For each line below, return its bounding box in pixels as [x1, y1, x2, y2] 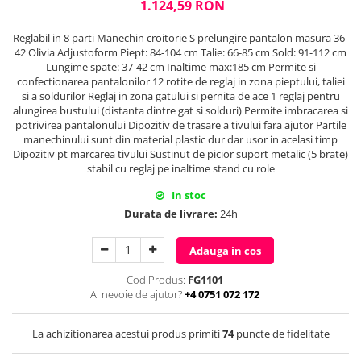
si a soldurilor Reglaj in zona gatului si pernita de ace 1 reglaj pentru [21, 89, 340, 104]
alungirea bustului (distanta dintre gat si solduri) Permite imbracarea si [13, 103, 348, 118]
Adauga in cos [189, 243, 262, 259]
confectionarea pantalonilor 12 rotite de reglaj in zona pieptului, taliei [16, 74, 345, 89]
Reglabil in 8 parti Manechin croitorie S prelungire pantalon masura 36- [13, 31, 348, 46]
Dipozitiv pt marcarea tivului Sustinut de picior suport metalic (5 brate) [13, 147, 348, 162]
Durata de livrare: [123, 206, 218, 222]
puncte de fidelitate [233, 326, 330, 342]
